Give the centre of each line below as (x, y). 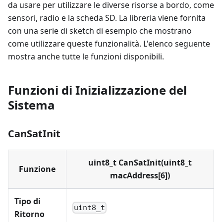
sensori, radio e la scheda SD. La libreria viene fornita (107, 18)
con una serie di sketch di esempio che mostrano (100, 31)
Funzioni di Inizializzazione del (97, 90)
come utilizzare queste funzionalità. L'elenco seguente (109, 44)
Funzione (37, 169)
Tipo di (28, 201)
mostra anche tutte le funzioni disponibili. (86, 56)
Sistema (31, 105)
